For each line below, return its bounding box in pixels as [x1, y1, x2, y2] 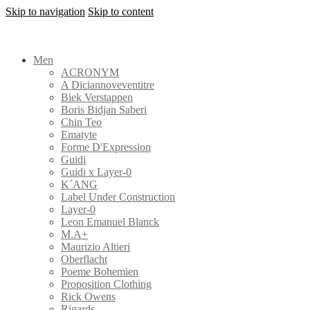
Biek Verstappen [61, 91, 133, 103]
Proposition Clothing [61, 278, 152, 290]
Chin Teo [61, 116, 102, 128]
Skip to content [88, 6, 154, 17]
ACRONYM [61, 66, 119, 78]
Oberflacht [61, 253, 107, 265]
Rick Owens [61, 291, 116, 302]
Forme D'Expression [61, 141, 151, 153]
